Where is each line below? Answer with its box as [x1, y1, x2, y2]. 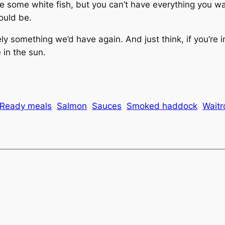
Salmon [57, 100, 87, 111]
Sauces [92, 100, 122, 111]
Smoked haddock [127, 100, 197, 111]
